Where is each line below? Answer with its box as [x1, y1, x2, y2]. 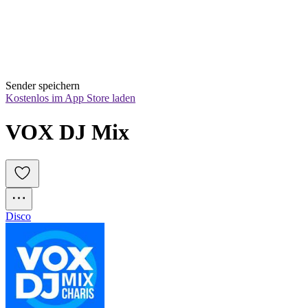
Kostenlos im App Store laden [5, 92, 135, 104]
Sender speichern [5, 80, 80, 92]
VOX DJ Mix [5, 119, 129, 144]
